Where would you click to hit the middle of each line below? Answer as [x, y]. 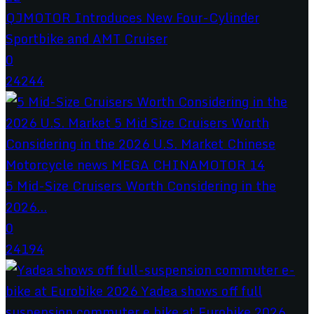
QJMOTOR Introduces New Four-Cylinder [132, 17]
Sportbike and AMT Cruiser [87, 38]
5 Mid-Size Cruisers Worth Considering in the [141, 185]
